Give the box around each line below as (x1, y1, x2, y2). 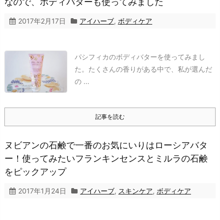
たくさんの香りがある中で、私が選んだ (88, 65, 212, 74)
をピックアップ (4, 166, 66, 177)
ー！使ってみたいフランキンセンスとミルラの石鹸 (4, 153, 208, 164)
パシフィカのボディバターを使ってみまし (75, 53, 205, 61)
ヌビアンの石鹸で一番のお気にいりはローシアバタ (4, 140, 208, 151)
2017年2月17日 (18, 17, 66, 26)
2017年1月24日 (18, 187, 66, 195)
